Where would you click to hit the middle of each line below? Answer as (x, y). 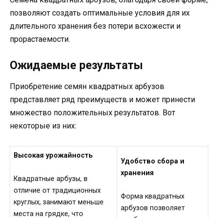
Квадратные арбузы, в (51, 179)
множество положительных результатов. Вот (92, 113)
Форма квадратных (153, 197)
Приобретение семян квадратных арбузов (87, 87)
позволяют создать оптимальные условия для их (100, 13)
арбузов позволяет (153, 208)
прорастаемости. (40, 39)
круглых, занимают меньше (59, 202)
